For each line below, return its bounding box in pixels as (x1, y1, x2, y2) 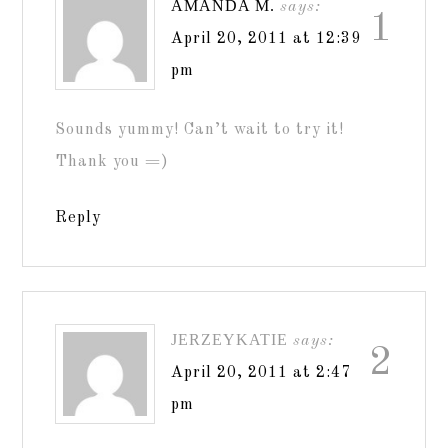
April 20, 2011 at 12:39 (171, 31, 362, 47)
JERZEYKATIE (171, 331, 289, 348)
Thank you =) (55, 154, 170, 170)
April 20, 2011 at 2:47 (171, 365, 352, 381)
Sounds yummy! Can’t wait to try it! (55, 122, 345, 138)
